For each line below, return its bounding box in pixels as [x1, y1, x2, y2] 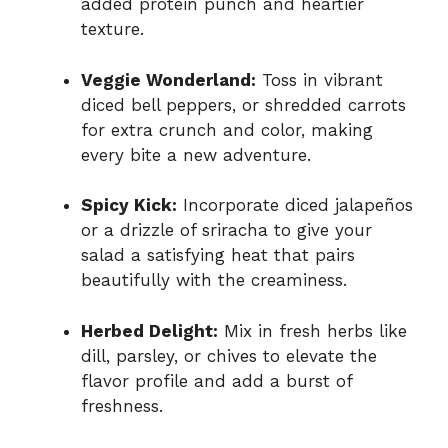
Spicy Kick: [81, 195, 177, 216]
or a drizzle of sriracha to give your [81, 220, 372, 241]
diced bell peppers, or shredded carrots [81, 94, 406, 115]
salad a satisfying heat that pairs [81, 245, 355, 266]
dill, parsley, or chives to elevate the [81, 345, 377, 366]
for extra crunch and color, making [81, 119, 373, 140]
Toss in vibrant [256, 69, 383, 90]
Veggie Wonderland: [81, 69, 256, 90]
